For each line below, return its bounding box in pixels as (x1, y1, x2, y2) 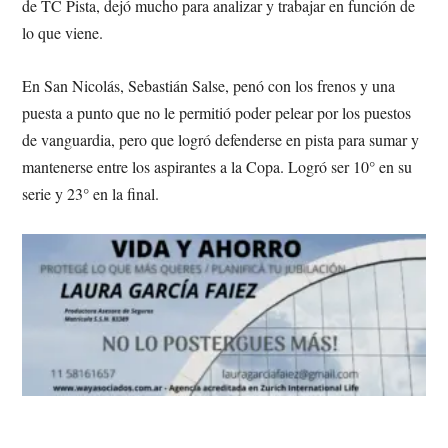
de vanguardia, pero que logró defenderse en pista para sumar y (22, 129, 420, 151)
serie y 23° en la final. (22, 183, 165, 205)
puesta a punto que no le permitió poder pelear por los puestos (22, 102, 412, 124)
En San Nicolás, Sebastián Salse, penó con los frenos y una (22, 75, 396, 97)
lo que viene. (22, 22, 109, 44)
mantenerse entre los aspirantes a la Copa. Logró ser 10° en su (22, 156, 413, 178)
